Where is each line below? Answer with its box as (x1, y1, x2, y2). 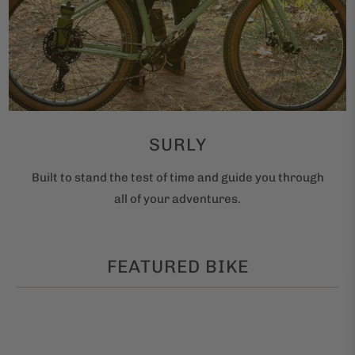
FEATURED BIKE (106, 255, 249, 277)
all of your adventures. (114, 191, 241, 206)
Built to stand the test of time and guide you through (31, 170, 324, 185)
